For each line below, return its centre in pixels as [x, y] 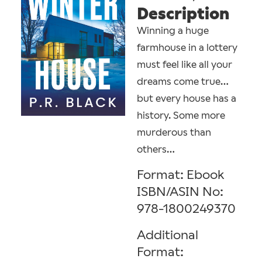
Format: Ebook [180, 175]
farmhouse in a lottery [187, 47]
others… [156, 149]
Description [183, 13]
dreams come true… [183, 81]
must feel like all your [185, 64]
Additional [168, 235]
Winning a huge [173, 30]
